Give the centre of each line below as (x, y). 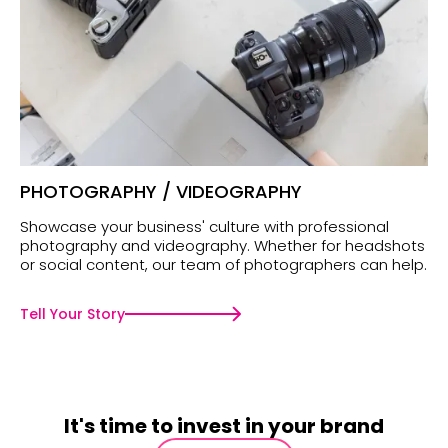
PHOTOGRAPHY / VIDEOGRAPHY (161, 192)
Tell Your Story (72, 314)
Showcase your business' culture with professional (204, 227)
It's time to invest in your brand (224, 426)
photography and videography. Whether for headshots (222, 246)
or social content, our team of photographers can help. (223, 265)
